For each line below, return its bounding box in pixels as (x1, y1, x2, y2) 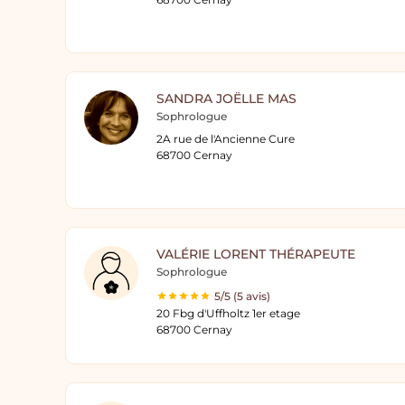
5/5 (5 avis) (214, 289, 270, 303)
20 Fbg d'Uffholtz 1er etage (156, 306, 300, 320)
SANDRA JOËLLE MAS (156, 90, 297, 107)
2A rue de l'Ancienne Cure (156, 132, 295, 146)
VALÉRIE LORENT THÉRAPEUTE (156, 246, 355, 262)
